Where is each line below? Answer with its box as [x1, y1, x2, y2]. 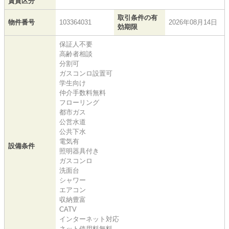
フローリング [59, 98, 99, 106]
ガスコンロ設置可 [59, 69, 112, 77]
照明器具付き [59, 147, 99, 155]
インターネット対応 [59, 215, 119, 223]
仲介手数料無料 [59, 88, 106, 97]
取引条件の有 [118, 13, 157, 21]
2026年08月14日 [169, 18, 217, 26]
